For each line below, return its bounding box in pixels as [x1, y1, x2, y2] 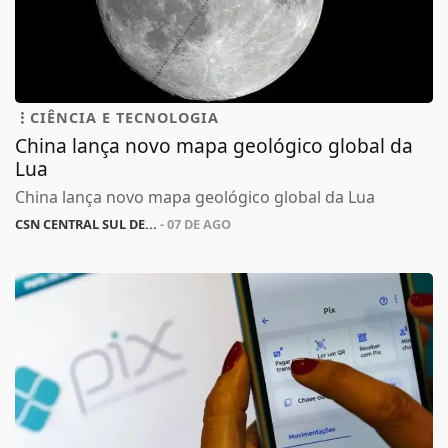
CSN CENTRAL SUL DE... [15, 215, 157, 234]
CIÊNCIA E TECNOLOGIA [30, 108, 219, 128]
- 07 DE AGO [157, 215, 231, 234]
